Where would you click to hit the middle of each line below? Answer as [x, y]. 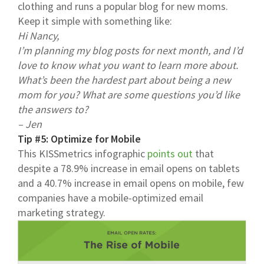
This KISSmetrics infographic [82, 153]
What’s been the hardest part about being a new [124, 80]
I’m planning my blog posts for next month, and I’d [130, 50]
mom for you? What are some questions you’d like [129, 94]
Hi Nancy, [38, 35]
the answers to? [53, 109]
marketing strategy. [62, 212]
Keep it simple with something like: [95, 21]
